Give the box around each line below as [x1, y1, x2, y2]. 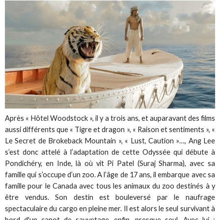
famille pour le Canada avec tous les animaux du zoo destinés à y [5, 182, 215, 191]
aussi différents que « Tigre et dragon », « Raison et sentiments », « [5, 125, 215, 134]
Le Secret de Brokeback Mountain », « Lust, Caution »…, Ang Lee [5, 137, 215, 145]
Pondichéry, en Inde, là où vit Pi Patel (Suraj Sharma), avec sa [5, 159, 215, 168]
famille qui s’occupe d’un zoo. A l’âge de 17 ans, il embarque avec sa [5, 170, 215, 179]
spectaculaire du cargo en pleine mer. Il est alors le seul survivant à [5, 204, 215, 213]
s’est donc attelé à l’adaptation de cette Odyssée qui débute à [5, 148, 215, 157]
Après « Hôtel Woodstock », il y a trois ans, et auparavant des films [5, 114, 215, 123]
